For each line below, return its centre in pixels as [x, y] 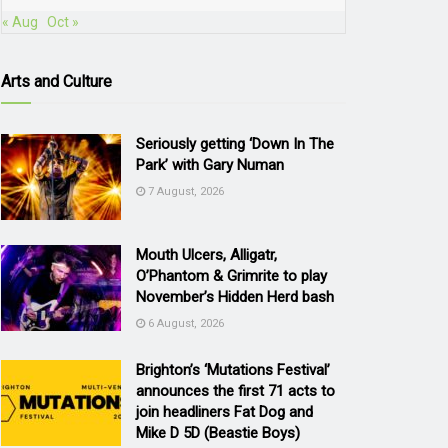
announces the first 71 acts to [235, 390]
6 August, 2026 [184, 323]
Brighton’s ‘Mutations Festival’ [233, 369]
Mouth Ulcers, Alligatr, [206, 254]
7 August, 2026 [184, 191]
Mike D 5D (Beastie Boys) [218, 432]
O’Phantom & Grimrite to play [231, 275]
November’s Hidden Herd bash [235, 296]
